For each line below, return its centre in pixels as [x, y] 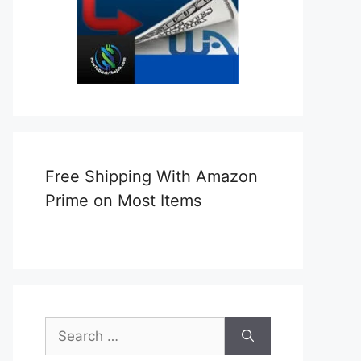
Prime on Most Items [123, 200]
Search [67, 326]
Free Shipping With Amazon [151, 176]
